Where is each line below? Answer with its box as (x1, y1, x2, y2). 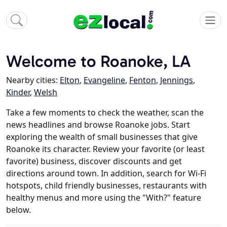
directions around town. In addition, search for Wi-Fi (6, 168, 206, 179)
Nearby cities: (6, 74, 60, 86)
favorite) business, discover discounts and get (6, 156, 182, 167)
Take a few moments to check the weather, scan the (6, 107, 204, 119)
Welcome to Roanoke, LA (6, 51, 191, 71)
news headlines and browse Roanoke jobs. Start (6, 119, 190, 131)
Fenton (129, 74, 156, 86)
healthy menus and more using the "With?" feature (6, 192, 201, 204)
